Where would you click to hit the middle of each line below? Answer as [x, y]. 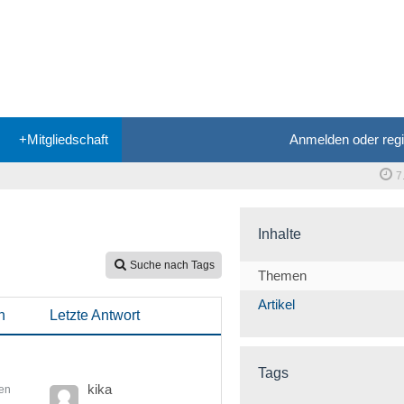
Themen [282, 275]
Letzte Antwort [95, 315]
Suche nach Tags [172, 265]
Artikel [276, 304]
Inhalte [280, 234]
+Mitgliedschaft [64, 139]
